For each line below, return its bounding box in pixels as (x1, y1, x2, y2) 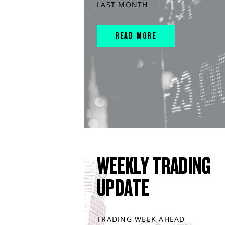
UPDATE (97, 175, 149, 201)
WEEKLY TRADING (97, 153, 211, 179)
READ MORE (115, 30, 157, 41)
